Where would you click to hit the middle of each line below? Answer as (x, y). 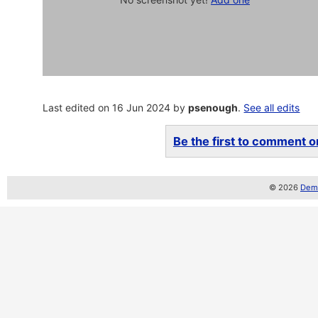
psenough (213, 108)
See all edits (272, 108)
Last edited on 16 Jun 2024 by (116, 108)
